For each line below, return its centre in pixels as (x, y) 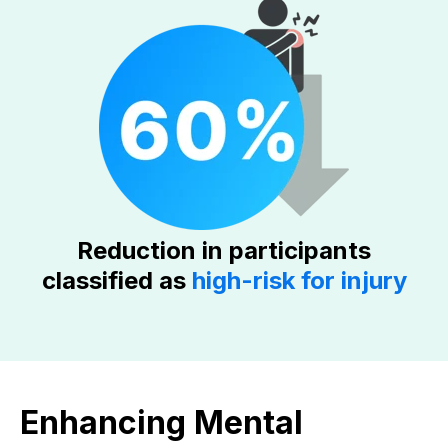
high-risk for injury (299, 281)
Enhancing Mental (161, 423)
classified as (116, 281)
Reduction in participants (224, 251)
